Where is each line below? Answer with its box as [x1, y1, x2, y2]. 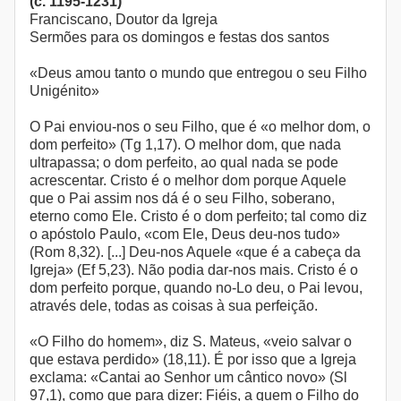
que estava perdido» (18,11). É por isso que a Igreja [30, 352, 356, 368]
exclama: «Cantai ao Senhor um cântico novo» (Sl [30, 370, 347, 386]
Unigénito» [30, 83, 99, 99]
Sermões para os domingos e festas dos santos [30, 30, 329, 46]
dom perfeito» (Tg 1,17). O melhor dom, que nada [30, 137, 341, 153]
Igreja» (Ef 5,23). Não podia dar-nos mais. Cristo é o [30, 262, 358, 278]
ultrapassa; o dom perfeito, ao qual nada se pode [30, 155, 338, 171]
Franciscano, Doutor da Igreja [30, 12, 218, 28]
